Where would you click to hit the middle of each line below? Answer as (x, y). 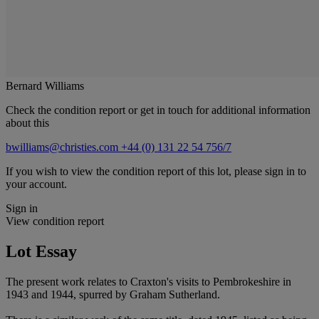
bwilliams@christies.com (63, 147)
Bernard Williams (45, 85)
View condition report (55, 221)
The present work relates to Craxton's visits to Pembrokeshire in (148, 281)
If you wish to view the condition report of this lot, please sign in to (156, 171)
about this (27, 122)
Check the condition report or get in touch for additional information (158, 110)
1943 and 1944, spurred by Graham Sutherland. (113, 294)
